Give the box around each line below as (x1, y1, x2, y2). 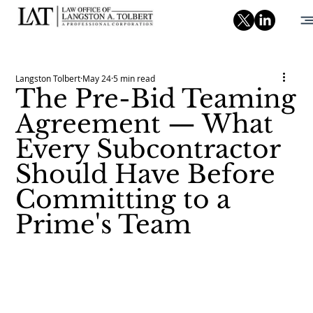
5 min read (113, 73, 156, 84)
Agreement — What (15, 108, 274, 140)
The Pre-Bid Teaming (15, 83, 297, 115)
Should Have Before (15, 159, 276, 190)
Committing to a (15, 184, 231, 215)
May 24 (82, 73, 112, 84)
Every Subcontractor (15, 133, 281, 165)
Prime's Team (15, 209, 192, 240)
